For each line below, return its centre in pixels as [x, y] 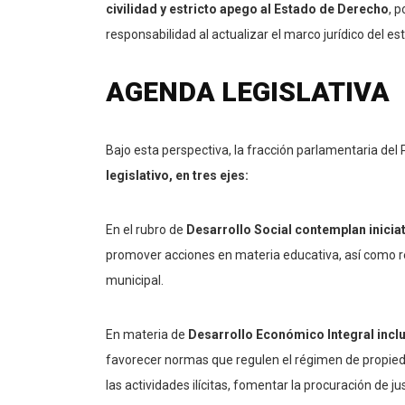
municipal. [135, 281]
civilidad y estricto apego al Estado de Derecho [247, 9]
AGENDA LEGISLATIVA [248, 92]
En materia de [146, 335]
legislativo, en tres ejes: [177, 176]
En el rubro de [146, 230]
